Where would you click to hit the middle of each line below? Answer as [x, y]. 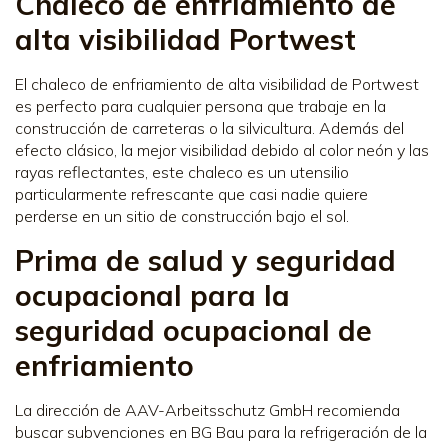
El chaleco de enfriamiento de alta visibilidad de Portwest [217, 83]
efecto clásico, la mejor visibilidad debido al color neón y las [222, 149]
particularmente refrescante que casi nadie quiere [191, 193]
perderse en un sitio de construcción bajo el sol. [182, 215]
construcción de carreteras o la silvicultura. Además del [209, 127]
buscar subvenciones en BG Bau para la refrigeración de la [221, 431]
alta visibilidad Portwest [185, 38]
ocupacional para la [152, 294]
